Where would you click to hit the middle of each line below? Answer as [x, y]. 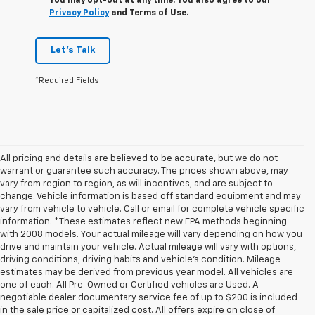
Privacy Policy [79, 13]
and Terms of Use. [149, 13]
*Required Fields [67, 80]
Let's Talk [73, 50]
